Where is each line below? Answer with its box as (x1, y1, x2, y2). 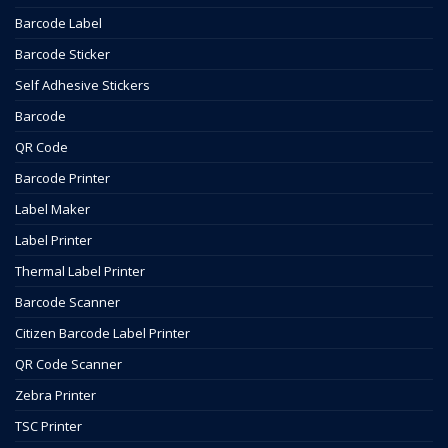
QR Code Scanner (15, 355, 122, 374)
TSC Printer (15, 417, 82, 436)
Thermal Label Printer (15, 262, 145, 281)
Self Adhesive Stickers (15, 76, 150, 95)
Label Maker (15, 200, 90, 219)
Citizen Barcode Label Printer (15, 324, 190, 343)
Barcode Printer (15, 169, 110, 188)
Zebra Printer (15, 386, 96, 405)
